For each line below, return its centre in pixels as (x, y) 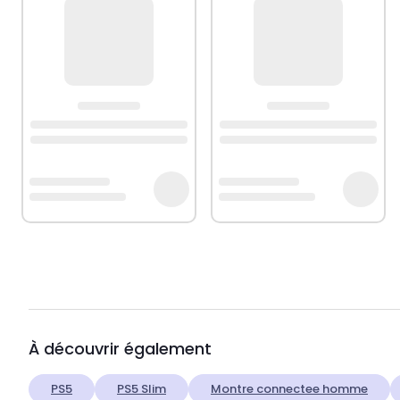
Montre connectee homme (289, 389)
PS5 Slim (142, 389)
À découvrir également (120, 349)
